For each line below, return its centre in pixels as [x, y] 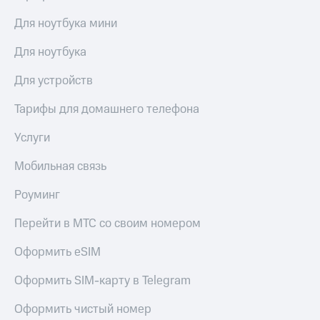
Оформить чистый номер [83, 309]
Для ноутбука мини [66, 23]
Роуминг [37, 195]
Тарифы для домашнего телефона [107, 109]
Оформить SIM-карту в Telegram [102, 280]
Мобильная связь [60, 166]
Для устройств [54, 80]
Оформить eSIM [57, 252]
